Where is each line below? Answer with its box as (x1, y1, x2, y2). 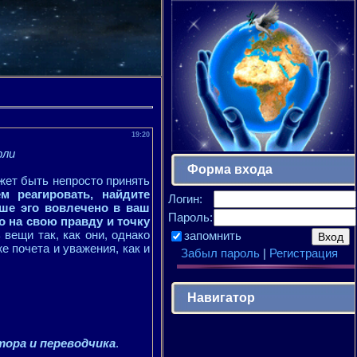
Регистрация (269, 245, 338, 260)
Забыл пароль (180, 245, 260, 260)
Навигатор (187, 290, 255, 304)
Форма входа (187, 162, 273, 176)
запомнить (184, 228, 241, 242)
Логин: (168, 191, 202, 206)
